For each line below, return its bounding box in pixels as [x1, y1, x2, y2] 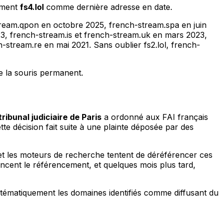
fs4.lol [20, 2, 44, 12]
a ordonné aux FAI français [102, 112, 208, 122]
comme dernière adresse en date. [44, 2, 172, 12]
